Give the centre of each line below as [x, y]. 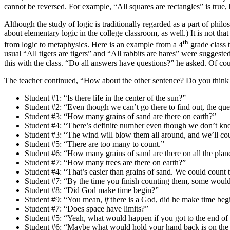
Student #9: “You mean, [64, 199]
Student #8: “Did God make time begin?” [92, 190]
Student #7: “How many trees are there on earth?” [105, 162]
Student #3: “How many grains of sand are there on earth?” [120, 116]
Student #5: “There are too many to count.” [94, 144]
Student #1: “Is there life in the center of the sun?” [105, 98]
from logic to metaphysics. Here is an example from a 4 [93, 44]
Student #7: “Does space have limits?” [87, 208]
